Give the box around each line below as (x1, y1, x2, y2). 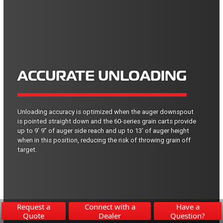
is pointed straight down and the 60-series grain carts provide (17, 117, 196, 125)
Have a (176, 202, 200, 212)
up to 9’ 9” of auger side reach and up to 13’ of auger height (17, 126, 189, 134)
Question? (170, 211, 206, 221)
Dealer (99, 211, 121, 221)
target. (17, 145, 37, 153)
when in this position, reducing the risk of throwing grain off (17, 136, 191, 144)
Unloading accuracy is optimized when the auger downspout (17, 108, 194, 115)
